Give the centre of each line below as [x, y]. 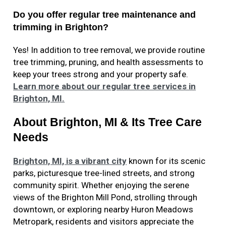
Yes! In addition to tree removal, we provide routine [109, 50]
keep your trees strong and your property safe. [101, 74]
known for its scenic [166, 161]
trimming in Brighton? [61, 27]
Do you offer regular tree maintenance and [105, 15]
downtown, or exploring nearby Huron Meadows [103, 210]
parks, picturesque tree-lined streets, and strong [104, 173]
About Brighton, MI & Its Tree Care [108, 122]
